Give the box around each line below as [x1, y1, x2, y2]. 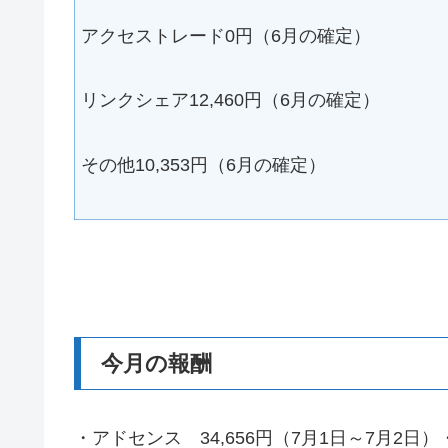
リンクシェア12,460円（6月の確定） [81, 90, 380, 111]
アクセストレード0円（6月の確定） [81, 26, 371, 47]
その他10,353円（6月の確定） [81, 154, 326, 175]
